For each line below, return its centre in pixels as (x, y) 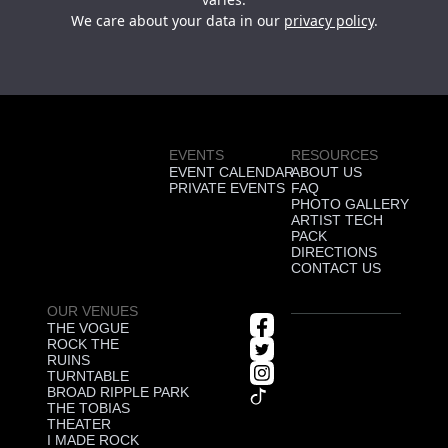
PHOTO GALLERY (350, 205)
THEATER (79, 425)
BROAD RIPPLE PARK (118, 393)
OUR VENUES (92, 311)
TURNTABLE (88, 377)
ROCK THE (83, 345)
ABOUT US (326, 173)
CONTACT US (336, 269)
